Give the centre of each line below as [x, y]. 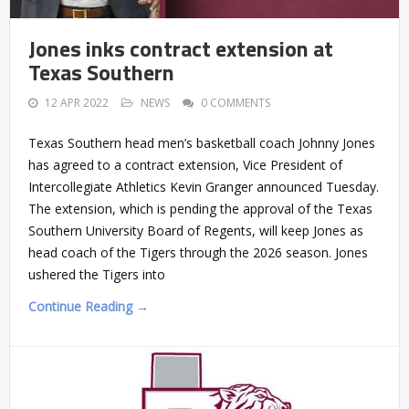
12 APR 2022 [77, 102]
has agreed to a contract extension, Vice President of [185, 164]
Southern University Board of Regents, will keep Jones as [196, 230]
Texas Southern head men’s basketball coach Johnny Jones [202, 142]
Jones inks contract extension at [181, 48]
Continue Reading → [89, 306]
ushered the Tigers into [97, 274]
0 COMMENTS [236, 102]
